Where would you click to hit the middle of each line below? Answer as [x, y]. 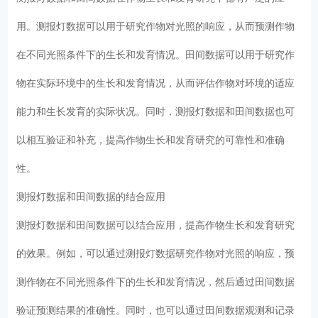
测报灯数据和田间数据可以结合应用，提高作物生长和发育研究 [156, 225]
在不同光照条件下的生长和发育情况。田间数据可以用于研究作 [156, 54]
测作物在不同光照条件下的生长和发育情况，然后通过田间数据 [156, 281]
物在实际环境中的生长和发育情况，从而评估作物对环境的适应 [156, 83]
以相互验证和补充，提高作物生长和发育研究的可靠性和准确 [151, 139]
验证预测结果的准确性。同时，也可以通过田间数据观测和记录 [156, 310]
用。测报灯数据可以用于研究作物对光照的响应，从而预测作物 [156, 26]
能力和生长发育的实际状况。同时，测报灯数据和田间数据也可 [156, 111]
